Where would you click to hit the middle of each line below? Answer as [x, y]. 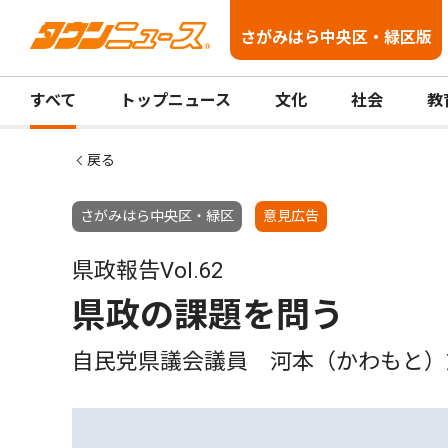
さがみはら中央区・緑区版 [336, 37]
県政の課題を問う [208, 315]
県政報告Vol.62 [147, 270]
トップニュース [175, 100]
